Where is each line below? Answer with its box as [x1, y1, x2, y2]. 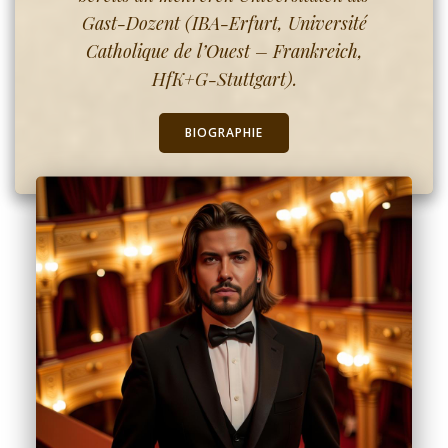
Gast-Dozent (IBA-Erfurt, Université [81, 10, 367, 35]
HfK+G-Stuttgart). [151, 66, 297, 91]
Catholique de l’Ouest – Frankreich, [85, 38, 363, 63]
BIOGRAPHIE [185, 123, 263, 141]
